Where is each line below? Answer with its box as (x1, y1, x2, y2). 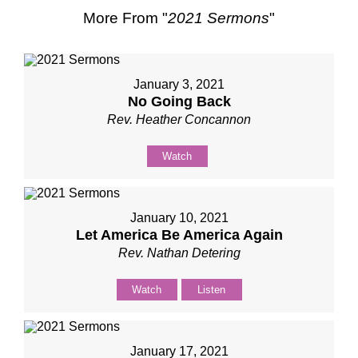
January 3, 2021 (133, 78, 225, 91)
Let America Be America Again (75, 227, 283, 243)
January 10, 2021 (129, 211, 229, 225)
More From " (83, 10, 168, 26)
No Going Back (127, 93, 231, 109)
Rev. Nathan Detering (117, 246, 241, 260)
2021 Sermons (168, 10, 269, 26)
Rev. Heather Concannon (107, 113, 251, 126)
